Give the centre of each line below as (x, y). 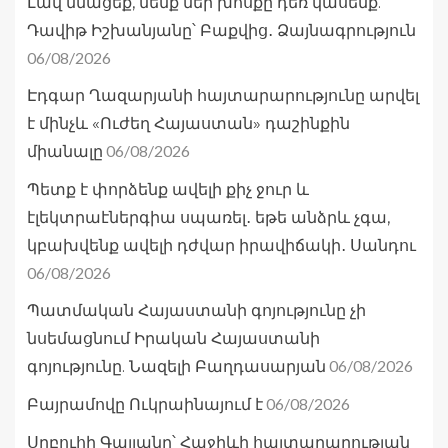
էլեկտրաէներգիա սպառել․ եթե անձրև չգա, (208, 218)
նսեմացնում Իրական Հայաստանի (173, 339)
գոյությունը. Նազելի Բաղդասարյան (176, 367)
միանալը (65, 152)
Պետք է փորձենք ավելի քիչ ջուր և (168, 190)
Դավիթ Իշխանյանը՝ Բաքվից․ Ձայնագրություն (221, 31)
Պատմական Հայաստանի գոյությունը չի (196, 311)
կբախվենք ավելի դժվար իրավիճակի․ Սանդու (221, 246)
